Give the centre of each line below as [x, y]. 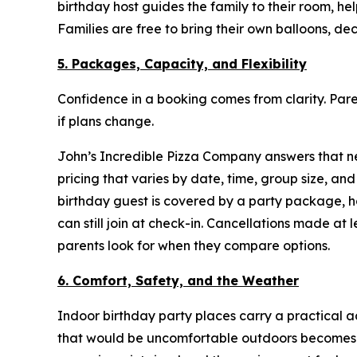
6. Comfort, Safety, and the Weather [178, 281]
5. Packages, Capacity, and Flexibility [182, 64]
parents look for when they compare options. [194, 246]
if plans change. [106, 122]
